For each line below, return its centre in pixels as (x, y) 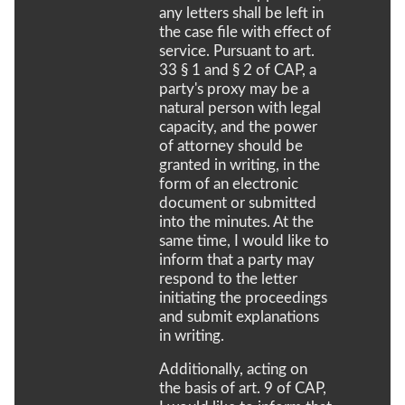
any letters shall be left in (241, 13)
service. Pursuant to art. (237, 51)
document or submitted (238, 202)
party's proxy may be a (234, 89)
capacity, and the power (238, 127)
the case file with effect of (245, 32)
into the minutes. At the (236, 221)
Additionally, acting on (233, 370)
